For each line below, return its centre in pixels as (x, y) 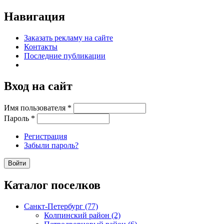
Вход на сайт (38, 86)
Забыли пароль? (51, 145)
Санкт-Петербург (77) (61, 206)
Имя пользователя (36, 108)
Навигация (34, 17)
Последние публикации (65, 56)
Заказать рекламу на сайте (68, 38)
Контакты (41, 47)
